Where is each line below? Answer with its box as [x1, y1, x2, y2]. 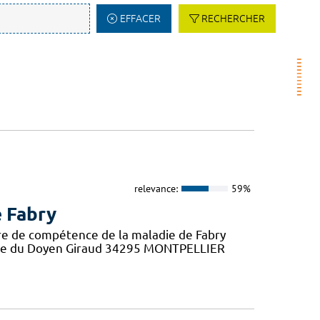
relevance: [134, 181, 178, 195]
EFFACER [119, 13, 161, 24]
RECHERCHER [201, 13, 265, 24]
